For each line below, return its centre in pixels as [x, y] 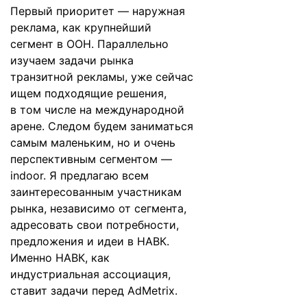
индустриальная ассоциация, [90, 274]
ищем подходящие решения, [88, 93]
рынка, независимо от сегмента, [98, 208]
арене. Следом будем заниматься [102, 126]
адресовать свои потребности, [95, 225]
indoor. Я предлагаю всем [79, 175]
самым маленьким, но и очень [93, 143]
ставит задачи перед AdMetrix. [94, 291]
